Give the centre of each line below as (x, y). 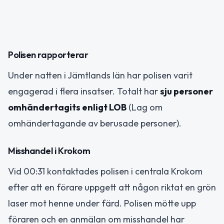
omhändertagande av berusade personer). (95, 123)
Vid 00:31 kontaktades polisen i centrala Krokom (105, 171)
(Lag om (144, 107)
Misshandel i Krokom (49, 150)
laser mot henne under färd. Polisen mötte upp (102, 203)
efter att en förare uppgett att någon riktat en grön (112, 187)
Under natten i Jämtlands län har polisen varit (100, 75)
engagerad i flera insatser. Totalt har (84, 91)
